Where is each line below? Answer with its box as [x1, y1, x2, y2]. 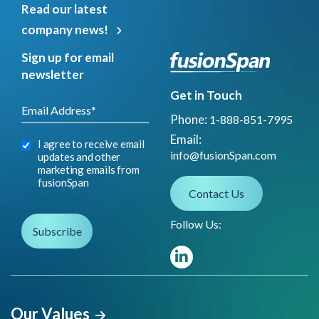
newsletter [21, 67, 84, 83]
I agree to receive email [38, 137, 145, 151]
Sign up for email [21, 50, 114, 66]
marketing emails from [38, 163, 140, 177]
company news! [21, 22, 108, 38]
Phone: [170, 111, 209, 127]
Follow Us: [170, 216, 221, 231]
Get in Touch [170, 87, 242, 103]
